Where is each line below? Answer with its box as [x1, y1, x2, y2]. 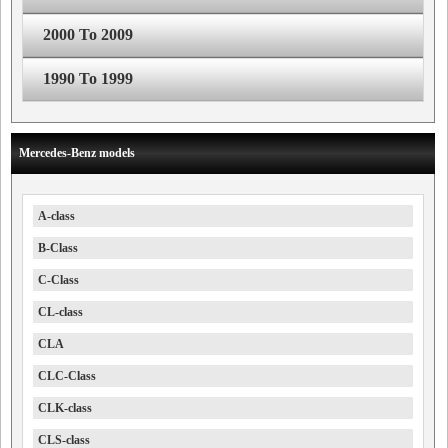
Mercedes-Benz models [19, 146, 135, 160]
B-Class [38, 241, 78, 255]
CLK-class [38, 401, 92, 415]
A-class [38, 209, 75, 223]
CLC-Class [38, 369, 96, 383]
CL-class [38, 305, 83, 319]
